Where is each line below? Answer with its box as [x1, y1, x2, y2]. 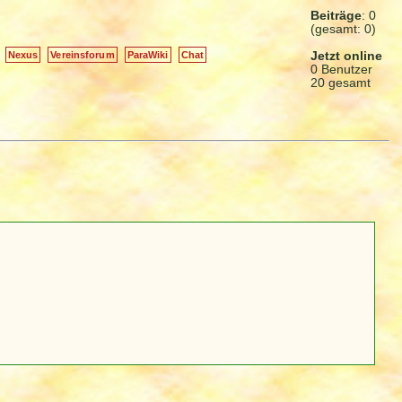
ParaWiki [127, 48, 169, 60]
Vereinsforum [50, 48, 115, 60]
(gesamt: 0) [310, 22, 376, 36]
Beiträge [310, 8, 362, 22]
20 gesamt [310, 75, 371, 90]
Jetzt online [310, 48, 382, 63]
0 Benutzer [310, 62, 372, 76]
